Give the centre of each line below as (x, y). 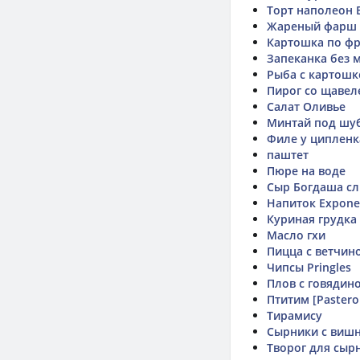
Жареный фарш (312, 26)
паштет (288, 155)
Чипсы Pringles (309, 267)
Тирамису (295, 315)
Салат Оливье (306, 106)
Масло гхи (296, 235)
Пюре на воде (306, 171)
